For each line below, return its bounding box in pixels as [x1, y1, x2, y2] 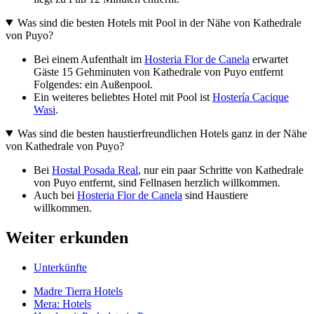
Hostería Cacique [212, 90, 289, 103]
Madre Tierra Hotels [34, 285, 123, 297]
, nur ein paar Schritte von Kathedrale [138, 163, 303, 176]
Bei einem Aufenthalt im [34, 53, 144, 65]
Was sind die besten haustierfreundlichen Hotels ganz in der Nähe [17, 127, 307, 139]
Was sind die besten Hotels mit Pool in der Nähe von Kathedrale [17, 16, 301, 29]
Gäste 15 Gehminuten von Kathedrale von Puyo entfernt [34, 65, 283, 78]
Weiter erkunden [6, 228, 128, 247]
